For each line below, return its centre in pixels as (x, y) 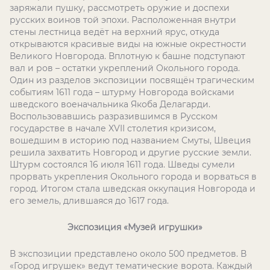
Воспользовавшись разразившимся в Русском (114, 116)
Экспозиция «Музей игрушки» (135, 227)
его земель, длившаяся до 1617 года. (89, 201)
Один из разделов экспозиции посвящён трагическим (132, 80)
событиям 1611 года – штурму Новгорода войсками (122, 92)
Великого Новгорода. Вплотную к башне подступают (127, 56)
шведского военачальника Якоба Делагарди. (110, 104)
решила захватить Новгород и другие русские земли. (130, 152)
